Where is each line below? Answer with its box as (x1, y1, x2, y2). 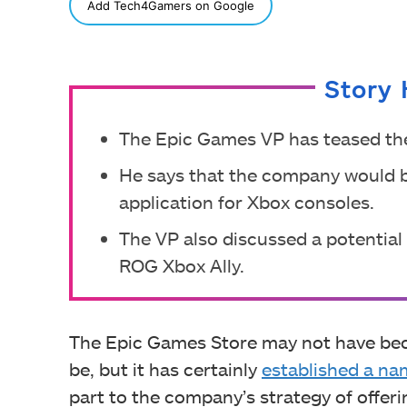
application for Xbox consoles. (119, 190, 374, 213)
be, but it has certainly (69, 357, 262, 380)
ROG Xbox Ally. (119, 253, 244, 276)
